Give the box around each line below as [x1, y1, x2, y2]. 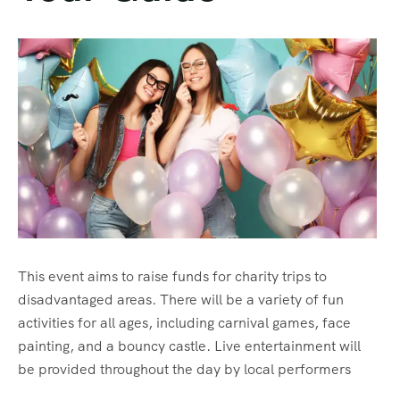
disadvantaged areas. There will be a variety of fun [18, 289, 344, 309]
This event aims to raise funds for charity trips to [18, 266, 327, 286]
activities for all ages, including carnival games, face [18, 312, 351, 332]
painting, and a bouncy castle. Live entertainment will [18, 336, 361, 355]
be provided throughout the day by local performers [18, 359, 351, 379]
